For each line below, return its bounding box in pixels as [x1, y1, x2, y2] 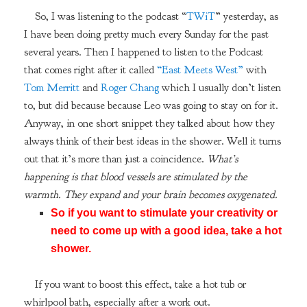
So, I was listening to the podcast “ [34, 10, 186, 24]
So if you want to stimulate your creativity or [51, 206, 278, 219]
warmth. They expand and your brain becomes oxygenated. [23, 188, 278, 202]
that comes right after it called [23, 63, 157, 77]
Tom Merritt [23, 81, 79, 95]
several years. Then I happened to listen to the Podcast [23, 45, 263, 60]
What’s [206, 152, 238, 167]
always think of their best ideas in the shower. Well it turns [23, 134, 281, 149]
